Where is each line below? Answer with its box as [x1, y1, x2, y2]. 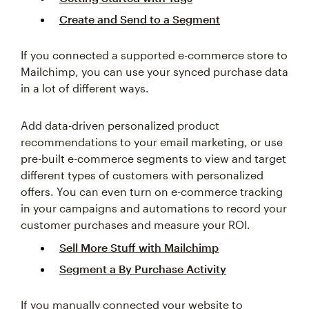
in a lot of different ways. [21, 81, 149, 95]
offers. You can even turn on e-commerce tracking [21, 185, 283, 199]
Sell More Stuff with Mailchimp [59, 241, 219, 255]
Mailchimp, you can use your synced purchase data [21, 65, 288, 79]
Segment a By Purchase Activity [59, 262, 226, 276]
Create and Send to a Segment [59, 12, 220, 26]
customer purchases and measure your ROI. [21, 218, 250, 232]
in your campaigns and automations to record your [21, 201, 287, 215]
